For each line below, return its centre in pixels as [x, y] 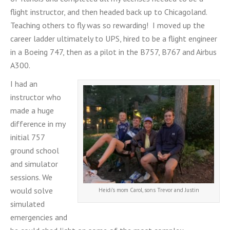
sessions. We [31, 177]
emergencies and [39, 217]
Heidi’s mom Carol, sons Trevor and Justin [149, 190]
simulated [27, 204]
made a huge [32, 110]
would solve [32, 190]
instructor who [36, 97]
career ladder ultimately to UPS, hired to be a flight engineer [114, 39]
